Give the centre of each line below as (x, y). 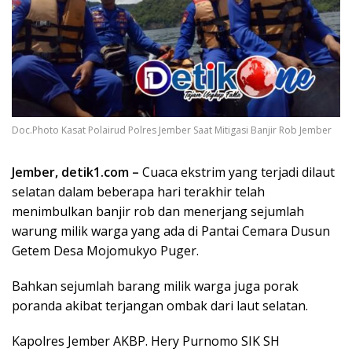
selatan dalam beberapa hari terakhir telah (138, 192)
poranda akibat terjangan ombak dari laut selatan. (160, 306)
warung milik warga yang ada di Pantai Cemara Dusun (171, 231)
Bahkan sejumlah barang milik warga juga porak (155, 286)
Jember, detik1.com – (75, 172)
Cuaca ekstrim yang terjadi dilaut (237, 172)
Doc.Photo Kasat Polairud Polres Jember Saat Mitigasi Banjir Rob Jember (172, 130)
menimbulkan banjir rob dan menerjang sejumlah (158, 212)
